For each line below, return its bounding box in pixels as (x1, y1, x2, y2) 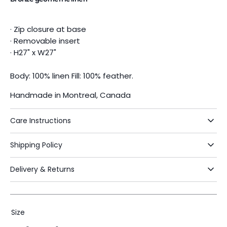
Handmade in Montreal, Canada (10, 89, 131, 100)
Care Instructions (10, 115, 71, 126)
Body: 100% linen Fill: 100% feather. (10, 70, 133, 81)
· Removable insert (10, 35, 80, 46)
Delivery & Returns (10, 164, 74, 174)
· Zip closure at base (10, 23, 86, 34)
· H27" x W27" (10, 47, 56, 58)
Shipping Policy (10, 139, 62, 150)
